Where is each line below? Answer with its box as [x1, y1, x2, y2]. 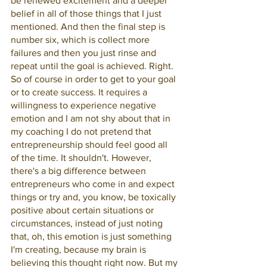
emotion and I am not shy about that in [11, 113, 173, 123]
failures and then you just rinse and [11, 48, 159, 58]
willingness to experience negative [11, 100, 159, 110]
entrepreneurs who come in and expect [11, 179, 177, 189]
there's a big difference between [11, 166, 148, 176]
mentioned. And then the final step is [11, 21, 167, 32]
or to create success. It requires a [11, 87, 150, 97]
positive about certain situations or [11, 205, 156, 215]
